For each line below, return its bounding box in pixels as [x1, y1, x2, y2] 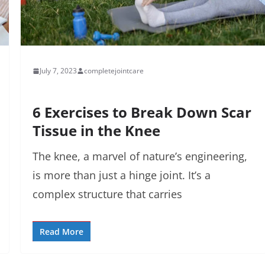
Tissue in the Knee [32, 121, 160, 141]
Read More [39, 226, 83, 238]
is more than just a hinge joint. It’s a [32, 168, 211, 183]
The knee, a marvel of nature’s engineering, [32, 149, 247, 164]
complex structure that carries [32, 187, 182, 202]
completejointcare [83, 66, 144, 76]
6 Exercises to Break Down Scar [32, 102, 251, 122]
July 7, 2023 [39, 66, 77, 76]
